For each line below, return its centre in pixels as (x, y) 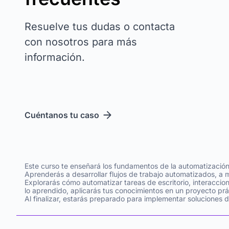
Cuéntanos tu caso (62, 115)
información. (55, 57)
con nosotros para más (81, 42)
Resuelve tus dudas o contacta (100, 27)
